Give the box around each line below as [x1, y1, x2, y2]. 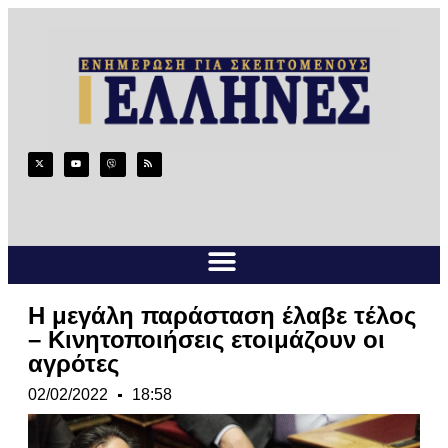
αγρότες [28, 350, 119, 378]
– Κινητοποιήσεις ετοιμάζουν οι [28, 326, 385, 354]
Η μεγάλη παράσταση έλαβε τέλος [28, 302, 416, 330]
